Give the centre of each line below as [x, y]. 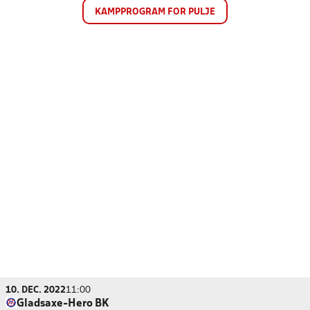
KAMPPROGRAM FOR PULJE [155, 12]
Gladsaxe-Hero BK [63, 304]
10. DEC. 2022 [36, 290]
